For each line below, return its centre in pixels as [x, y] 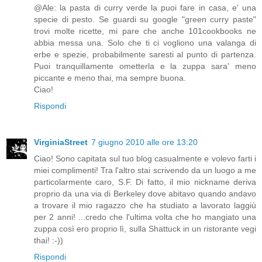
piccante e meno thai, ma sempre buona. [110, 78]
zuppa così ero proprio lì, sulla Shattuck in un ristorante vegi [145, 229]
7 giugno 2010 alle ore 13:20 [144, 142]
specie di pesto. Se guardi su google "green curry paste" [145, 20]
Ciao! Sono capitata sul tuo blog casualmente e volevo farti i [145, 159]
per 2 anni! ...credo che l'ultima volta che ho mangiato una [145, 217]
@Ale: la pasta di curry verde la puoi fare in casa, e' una [145, 8]
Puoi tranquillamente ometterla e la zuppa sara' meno [145, 66]
